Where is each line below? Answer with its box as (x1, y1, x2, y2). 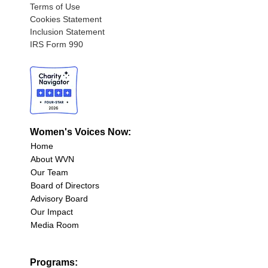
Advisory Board (31, 194, 88, 204)
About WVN (31, 154, 74, 165)
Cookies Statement (30, 14, 102, 25)
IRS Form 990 (30, 39, 83, 50)
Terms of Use (30, 2, 80, 12)
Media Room (31, 220, 79, 230)
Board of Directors (31, 181, 99, 191)
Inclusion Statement (30, 27, 105, 37)
